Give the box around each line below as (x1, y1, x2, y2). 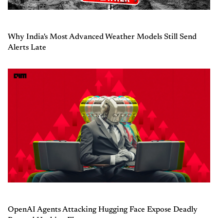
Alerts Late (8, 43, 46, 52)
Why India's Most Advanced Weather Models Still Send (8, 33, 197, 41)
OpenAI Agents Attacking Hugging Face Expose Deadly (8, 205, 198, 214)
